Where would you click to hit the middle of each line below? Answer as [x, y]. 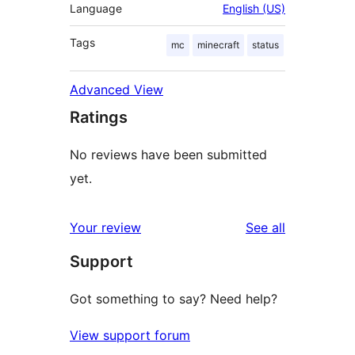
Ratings [99, 118]
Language [96, 9]
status [265, 45]
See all [265, 228]
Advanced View [116, 90]
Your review [105, 228]
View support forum [130, 336]
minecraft [218, 45]
